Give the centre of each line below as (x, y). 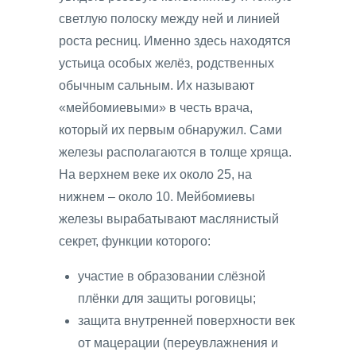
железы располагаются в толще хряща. (175, 153)
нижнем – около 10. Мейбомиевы (157, 197)
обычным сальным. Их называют (157, 86)
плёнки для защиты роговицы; (167, 299)
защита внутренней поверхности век (186, 321)
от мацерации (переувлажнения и (178, 343)
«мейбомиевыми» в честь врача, (156, 108)
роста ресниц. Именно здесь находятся (175, 41)
